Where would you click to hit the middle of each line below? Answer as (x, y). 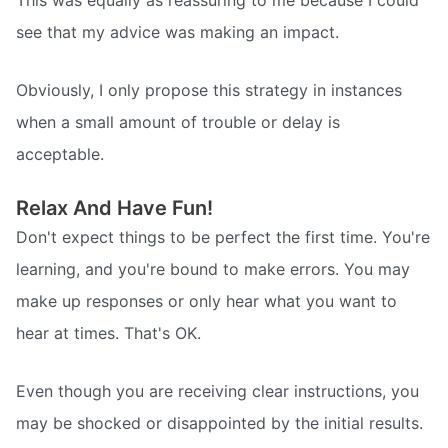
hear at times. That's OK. (108, 333)
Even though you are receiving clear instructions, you (217, 390)
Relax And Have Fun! (114, 208)
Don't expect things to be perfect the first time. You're (223, 237)
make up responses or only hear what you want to (206, 301)
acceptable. (60, 153)
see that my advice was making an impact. (177, 32)
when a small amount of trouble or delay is (178, 121)
